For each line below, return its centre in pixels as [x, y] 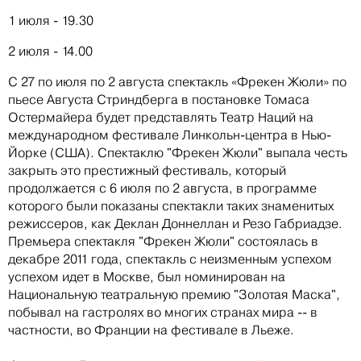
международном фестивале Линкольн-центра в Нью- [170, 135]
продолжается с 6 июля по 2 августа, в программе [162, 188]
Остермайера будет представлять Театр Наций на [161, 117]
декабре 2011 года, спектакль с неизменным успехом [170, 259]
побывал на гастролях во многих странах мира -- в [163, 312]
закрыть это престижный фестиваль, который [147, 170]
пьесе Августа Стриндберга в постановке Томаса [159, 99]
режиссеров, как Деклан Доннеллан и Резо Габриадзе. [175, 223]
